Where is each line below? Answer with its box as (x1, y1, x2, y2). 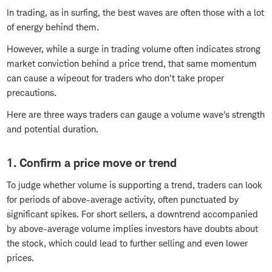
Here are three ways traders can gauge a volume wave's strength (7, 109, 265, 121)
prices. (7, 252, 34, 264)
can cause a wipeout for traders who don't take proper (7, 72, 224, 84)
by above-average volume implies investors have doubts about (7, 223, 258, 235)
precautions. (7, 87, 56, 99)
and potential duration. (7, 123, 98, 135)
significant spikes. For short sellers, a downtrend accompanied (7, 208, 258, 220)
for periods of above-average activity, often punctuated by (7, 194, 239, 206)
